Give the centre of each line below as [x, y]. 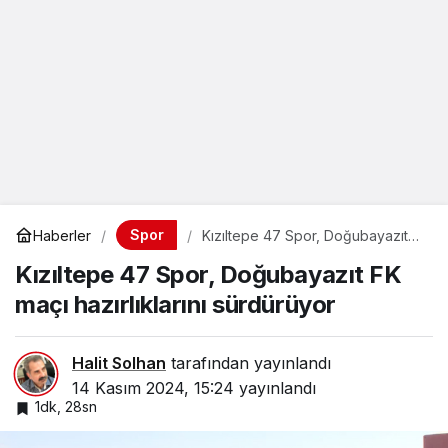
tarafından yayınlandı [248, 363]
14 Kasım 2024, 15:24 [153, 388]
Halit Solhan [119, 363]
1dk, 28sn [66, 406]
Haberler [62, 235]
